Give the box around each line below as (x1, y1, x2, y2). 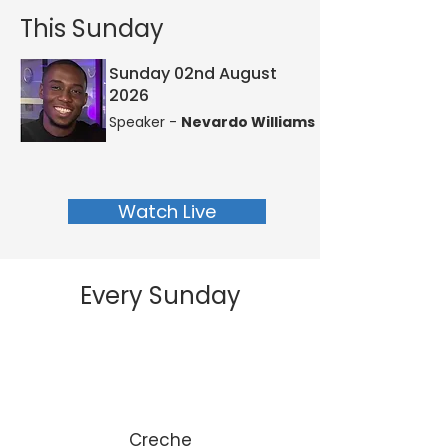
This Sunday (20, 12, 170, 45)
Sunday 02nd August (109, 62, 277, 85)
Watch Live (117, 199, 217, 224)
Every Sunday (79, 279, 241, 312)
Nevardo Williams (181, 112, 315, 132)
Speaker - (109, 112, 181, 132)
